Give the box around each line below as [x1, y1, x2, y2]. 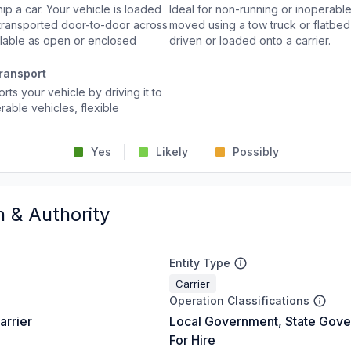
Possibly [233, 145, 279, 158]
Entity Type [169, 256, 230, 270]
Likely [156, 145, 188, 158]
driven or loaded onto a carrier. [169, 34, 331, 47]
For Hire [169, 332, 215, 348]
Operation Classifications [169, 294, 309, 307]
